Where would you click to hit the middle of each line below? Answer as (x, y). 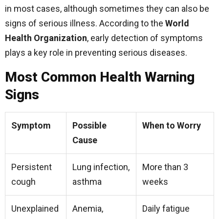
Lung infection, (101, 167)
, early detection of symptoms (145, 38)
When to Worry (172, 125)
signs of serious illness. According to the (85, 23)
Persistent (32, 167)
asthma (87, 182)
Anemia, (88, 208)
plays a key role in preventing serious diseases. (96, 53)
